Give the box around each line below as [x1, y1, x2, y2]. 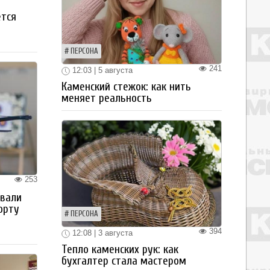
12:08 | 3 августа [70, 228, 133, 237]
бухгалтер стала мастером [61, 254, 186, 268]
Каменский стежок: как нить [61, 80, 191, 93]
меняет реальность [61, 92, 152, 105]
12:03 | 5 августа [70, 66, 133, 75]
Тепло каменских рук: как [61, 242, 178, 256]
